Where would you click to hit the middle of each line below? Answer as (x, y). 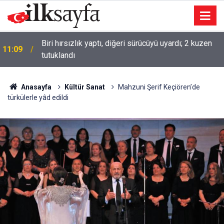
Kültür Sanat (84, 87)
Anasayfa (35, 87)
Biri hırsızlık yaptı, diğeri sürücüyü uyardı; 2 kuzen (127, 43)
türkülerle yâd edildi (38, 97)
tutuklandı (58, 55)
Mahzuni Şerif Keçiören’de (159, 87)
